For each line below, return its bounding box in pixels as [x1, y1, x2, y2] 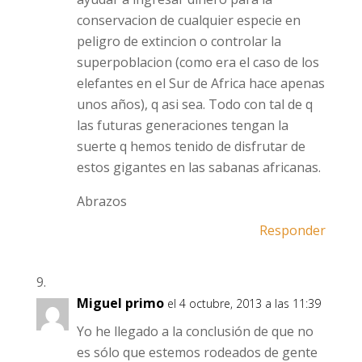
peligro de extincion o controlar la [76, 32, 281, 50]
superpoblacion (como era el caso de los [76, 53, 319, 71]
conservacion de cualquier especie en [76, 11, 301, 29]
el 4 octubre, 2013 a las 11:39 [166, 296, 321, 311]
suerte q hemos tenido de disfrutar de [76, 137, 305, 155]
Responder [259, 221, 326, 239]
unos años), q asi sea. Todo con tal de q [76, 95, 313, 113]
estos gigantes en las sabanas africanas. [76, 158, 321, 176]
